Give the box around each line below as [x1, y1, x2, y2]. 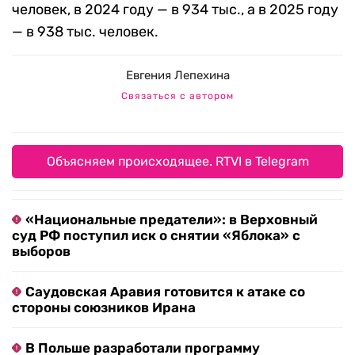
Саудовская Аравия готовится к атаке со [25, 284, 305, 300]
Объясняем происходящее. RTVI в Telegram [46, 154, 309, 170]
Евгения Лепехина [125, 68, 230, 83]
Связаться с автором [121, 90, 234, 102]
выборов [12, 243, 71, 260]
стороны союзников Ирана [12, 300, 196, 316]
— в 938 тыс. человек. [12, 23, 158, 41]
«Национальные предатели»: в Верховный [25, 212, 318, 228]
